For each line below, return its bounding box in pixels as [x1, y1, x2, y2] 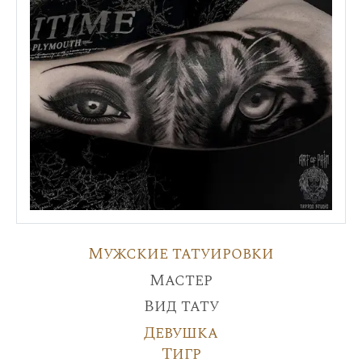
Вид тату [143, 293, 219, 318]
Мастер [149, 267, 213, 293]
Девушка [144, 320, 218, 345]
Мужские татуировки [88, 241, 274, 266]
